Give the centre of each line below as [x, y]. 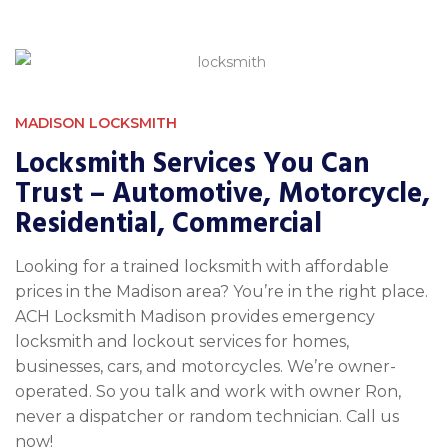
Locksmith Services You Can [192, 164]
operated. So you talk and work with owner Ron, [208, 392]
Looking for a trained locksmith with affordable [202, 267]
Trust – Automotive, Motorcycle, [222, 194]
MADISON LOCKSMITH [96, 123]
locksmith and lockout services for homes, [182, 342]
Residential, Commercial [168, 224]
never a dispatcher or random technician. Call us [207, 417]
